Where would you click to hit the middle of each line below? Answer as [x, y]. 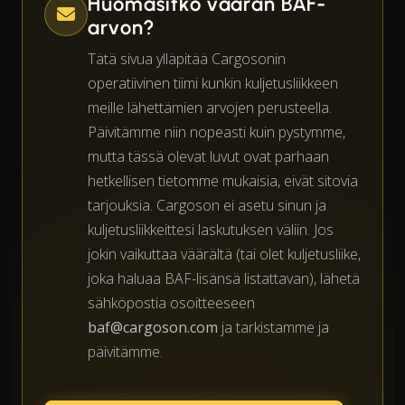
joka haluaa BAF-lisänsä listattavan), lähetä [224, 278]
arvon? [121, 27]
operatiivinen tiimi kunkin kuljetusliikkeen [213, 83]
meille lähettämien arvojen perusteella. [210, 107]
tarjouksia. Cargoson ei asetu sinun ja [207, 205]
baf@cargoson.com [153, 327]
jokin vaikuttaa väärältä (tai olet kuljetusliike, [224, 254]
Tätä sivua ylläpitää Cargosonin [187, 58]
